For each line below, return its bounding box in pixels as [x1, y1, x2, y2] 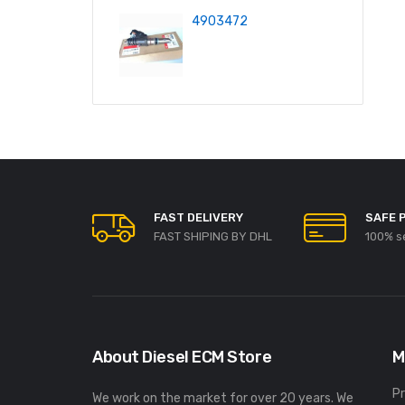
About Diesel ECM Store [92, 347, 272, 367]
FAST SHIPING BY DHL [154, 230, 272, 243]
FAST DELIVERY [154, 211, 243, 224]
